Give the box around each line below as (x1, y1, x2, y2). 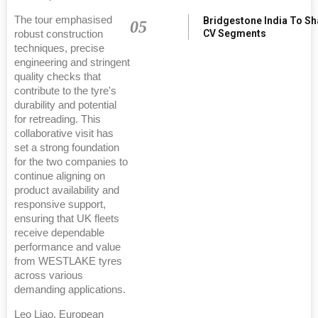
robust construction (14, 28, 103, 40)
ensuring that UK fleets (14, 212, 119, 224)
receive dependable (14, 226, 104, 238)
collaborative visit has (14, 127, 114, 139)
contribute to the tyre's (14, 84, 116, 97)
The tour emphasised (14, 13, 112, 26)
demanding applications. (14, 283, 126, 295)
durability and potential (14, 99, 116, 111)
